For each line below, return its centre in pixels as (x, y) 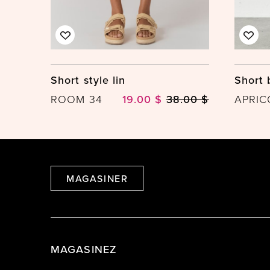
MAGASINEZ (84, 250)
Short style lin (88, 80)
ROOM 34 (77, 99)
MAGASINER (97, 179)
